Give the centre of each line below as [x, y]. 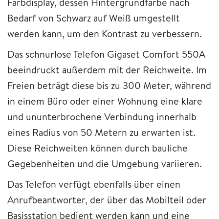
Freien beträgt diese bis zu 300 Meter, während [109, 85]
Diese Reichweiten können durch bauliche [98, 148]
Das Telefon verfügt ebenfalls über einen [94, 184]
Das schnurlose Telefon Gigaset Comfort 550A [106, 54]
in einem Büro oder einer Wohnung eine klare [105, 101]
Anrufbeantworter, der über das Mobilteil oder [107, 199]
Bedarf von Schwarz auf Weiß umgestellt [94, 18]
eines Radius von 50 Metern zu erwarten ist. [101, 132]
